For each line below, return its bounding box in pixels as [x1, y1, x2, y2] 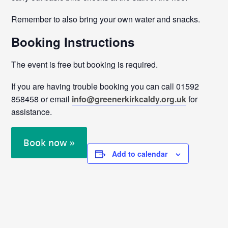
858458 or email [11, 93, 72, 105]
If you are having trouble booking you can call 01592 [11, 80, 199, 92]
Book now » [23, 136, 75, 149]
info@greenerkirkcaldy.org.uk [72, 93, 187, 105]
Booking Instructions [11, 33, 135, 50]
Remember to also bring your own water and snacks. [11, 13, 201, 25]
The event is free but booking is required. [11, 59, 158, 70]
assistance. [11, 106, 52, 118]
